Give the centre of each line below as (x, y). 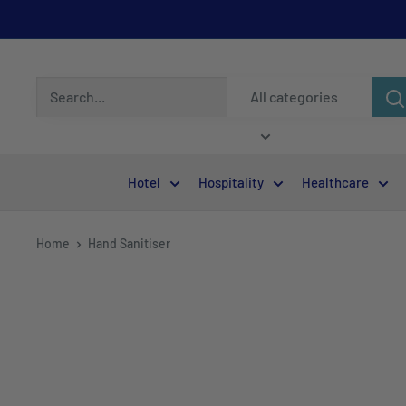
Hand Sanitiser (129, 243)
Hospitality (231, 182)
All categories (294, 96)
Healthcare (335, 182)
